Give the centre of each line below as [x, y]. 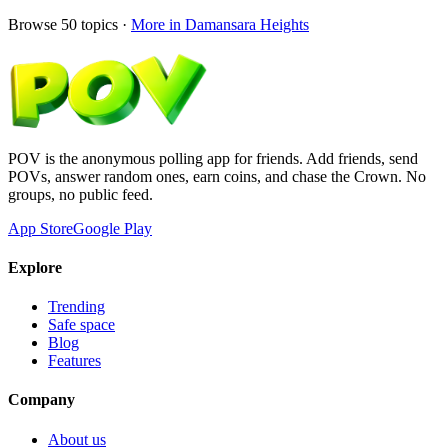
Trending [76, 307]
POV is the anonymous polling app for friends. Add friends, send [213, 158]
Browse [34, 24]
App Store [40, 228]
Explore [35, 267]
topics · [102, 24]
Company [41, 400]
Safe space [81, 325]
